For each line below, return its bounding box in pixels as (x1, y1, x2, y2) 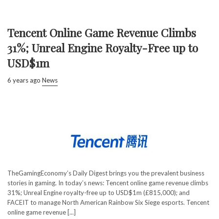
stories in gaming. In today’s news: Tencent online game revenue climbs (7, 178, 208, 187)
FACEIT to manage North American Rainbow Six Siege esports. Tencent (7, 198, 209, 206)
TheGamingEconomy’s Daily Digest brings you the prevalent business (7, 169, 204, 177)
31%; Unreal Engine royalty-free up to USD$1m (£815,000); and (7, 188, 190, 197)
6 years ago (7, 76, 41, 84)
